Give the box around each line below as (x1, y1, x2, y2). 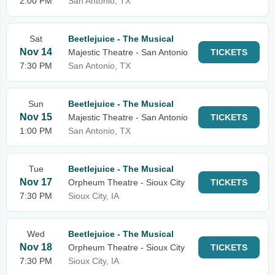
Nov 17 (20, 177, 52, 187)
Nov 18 (20, 242, 52, 252)
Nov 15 (20, 112, 52, 122)
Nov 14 (20, 47, 52, 57)
